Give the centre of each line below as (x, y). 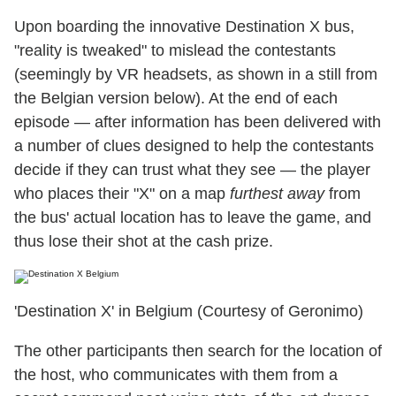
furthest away (277, 193)
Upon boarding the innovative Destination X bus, (184, 26)
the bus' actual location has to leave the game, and (193, 217)
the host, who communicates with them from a (176, 374)
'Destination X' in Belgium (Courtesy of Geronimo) (189, 311)
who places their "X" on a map (122, 193)
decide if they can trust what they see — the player (192, 169)
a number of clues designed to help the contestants (194, 145)
